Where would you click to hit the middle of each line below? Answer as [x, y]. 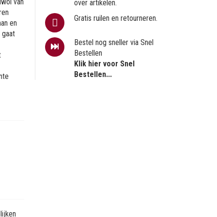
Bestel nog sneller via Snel [114, 42]
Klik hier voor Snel [105, 64]
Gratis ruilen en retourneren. [116, 18]
